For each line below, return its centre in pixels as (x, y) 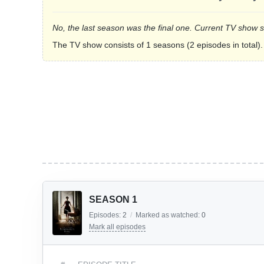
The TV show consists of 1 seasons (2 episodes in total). (158, 45)
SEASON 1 (113, 199)
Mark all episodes (117, 227)
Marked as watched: (169, 215)
